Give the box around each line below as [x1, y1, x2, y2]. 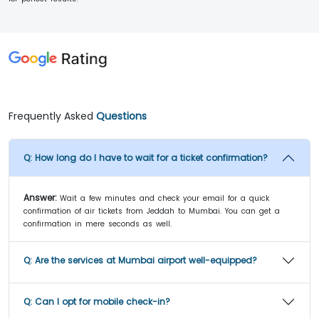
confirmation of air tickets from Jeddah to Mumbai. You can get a [23, 206, 280, 217]
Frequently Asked [9, 109, 96, 124]
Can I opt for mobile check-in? [35, 296, 170, 308]
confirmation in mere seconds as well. [23, 219, 172, 230]
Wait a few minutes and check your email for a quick [60, 193, 269, 204]
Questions [96, 109, 147, 124]
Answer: [23, 192, 57, 204]
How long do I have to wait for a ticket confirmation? [35, 152, 268, 164]
